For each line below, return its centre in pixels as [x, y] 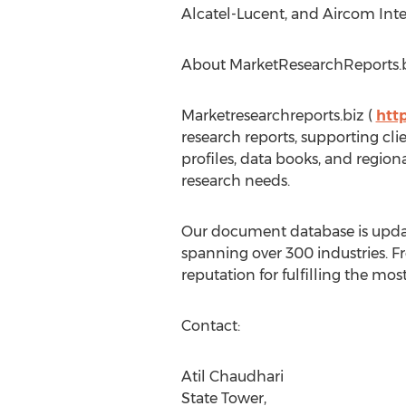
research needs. [235, 181]
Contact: [210, 326]
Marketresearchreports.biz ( [278, 116]
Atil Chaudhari [232, 377]
